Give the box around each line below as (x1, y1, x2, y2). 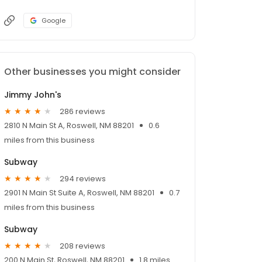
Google (42, 16, 65, 26)
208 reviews (60, 240, 105, 251)
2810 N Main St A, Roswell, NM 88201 (4, 120, 134, 132)
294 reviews (60, 173, 106, 184)
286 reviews (60, 105, 105, 117)
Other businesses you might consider (4, 65, 181, 79)
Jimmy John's (4, 89, 61, 101)
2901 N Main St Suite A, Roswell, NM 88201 (4, 187, 154, 199)
